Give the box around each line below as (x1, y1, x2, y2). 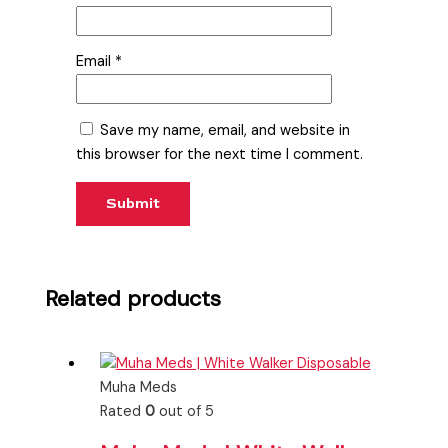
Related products (45, 284, 222, 314)
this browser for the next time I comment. (76, 145, 364, 164)
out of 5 (154, 401, 214, 421)
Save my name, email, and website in (100, 121, 351, 140)
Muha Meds (99, 377, 177, 397)
